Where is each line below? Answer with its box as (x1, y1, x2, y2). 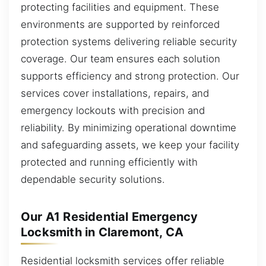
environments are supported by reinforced (21, 18, 220, 31)
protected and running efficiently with (21, 156, 198, 169)
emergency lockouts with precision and (21, 104, 205, 117)
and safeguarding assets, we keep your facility (21, 139, 239, 151)
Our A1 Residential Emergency (21, 210, 198, 224)
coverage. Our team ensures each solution (21, 53, 220, 65)
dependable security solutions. (21, 173, 165, 186)
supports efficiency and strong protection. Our (21, 70, 239, 83)
